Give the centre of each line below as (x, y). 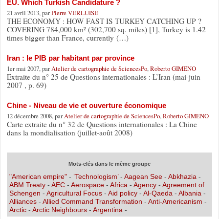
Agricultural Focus (75, 193)
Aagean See (143, 176)
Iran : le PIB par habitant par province (70, 58)
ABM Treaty (27, 185)
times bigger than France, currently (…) (67, 37)
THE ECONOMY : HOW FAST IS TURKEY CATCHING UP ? (104, 21)
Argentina (108, 209)
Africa (119, 185)
